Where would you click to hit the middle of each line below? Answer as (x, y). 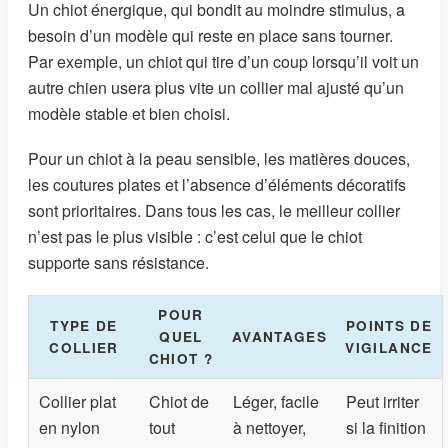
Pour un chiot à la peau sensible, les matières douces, (219, 158)
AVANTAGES (279, 336)
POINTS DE (389, 325)
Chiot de (179, 401)
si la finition (386, 427)
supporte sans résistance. (118, 262)
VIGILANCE (389, 347)
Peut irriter (382, 401)
